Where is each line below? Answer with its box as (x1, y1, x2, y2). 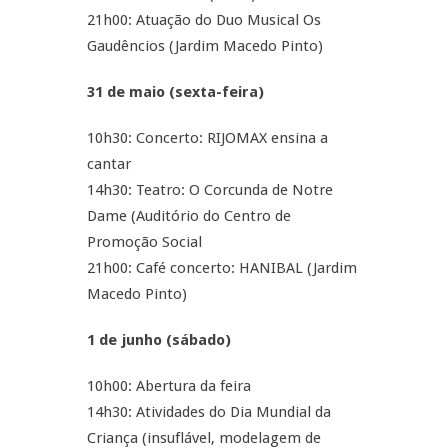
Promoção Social (86, 233, 202, 251)
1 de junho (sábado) (86, 331, 231, 349)
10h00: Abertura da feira (86, 377, 251, 395)
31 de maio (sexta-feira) (86, 83, 264, 101)
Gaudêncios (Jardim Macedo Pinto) (86, 37, 323, 55)
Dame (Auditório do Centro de (86, 207, 291, 225)
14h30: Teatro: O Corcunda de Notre (86, 181, 333, 199)
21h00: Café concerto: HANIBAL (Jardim (86, 259, 357, 277)
